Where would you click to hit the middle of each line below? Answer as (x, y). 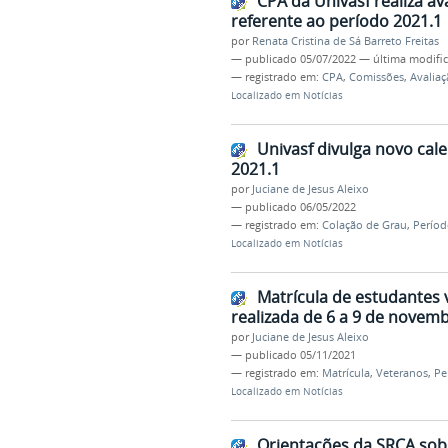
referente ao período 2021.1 (336, 21)
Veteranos (401, 372)
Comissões (376, 77)
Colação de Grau (364, 225)
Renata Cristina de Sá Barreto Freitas (345, 41)
